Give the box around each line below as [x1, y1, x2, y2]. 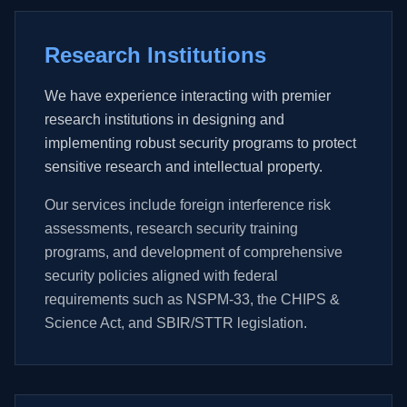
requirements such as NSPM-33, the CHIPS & [45, 292, 340, 307]
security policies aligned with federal [45, 268, 278, 283]
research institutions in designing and [45, 112, 284, 127]
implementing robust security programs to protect [45, 135, 356, 151]
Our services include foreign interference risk [45, 197, 331, 213]
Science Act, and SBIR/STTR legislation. [45, 315, 307, 331]
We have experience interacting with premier [45, 88, 331, 104]
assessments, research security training [45, 221, 298, 236]
